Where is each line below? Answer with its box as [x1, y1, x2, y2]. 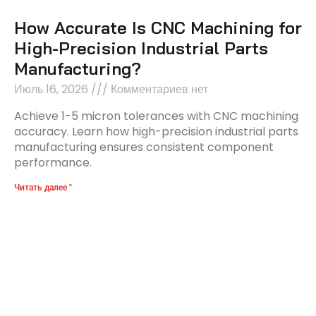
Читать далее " [14, 183, 72, 193]
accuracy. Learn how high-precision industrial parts [14, 123, 298, 140]
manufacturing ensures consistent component [14, 139, 274, 156]
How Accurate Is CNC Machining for [14, 17, 302, 39]
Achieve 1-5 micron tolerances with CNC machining [14, 108, 298, 125]
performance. [14, 154, 92, 171]
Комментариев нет [108, 81, 208, 98]
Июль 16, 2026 [14, 81, 91, 98]
